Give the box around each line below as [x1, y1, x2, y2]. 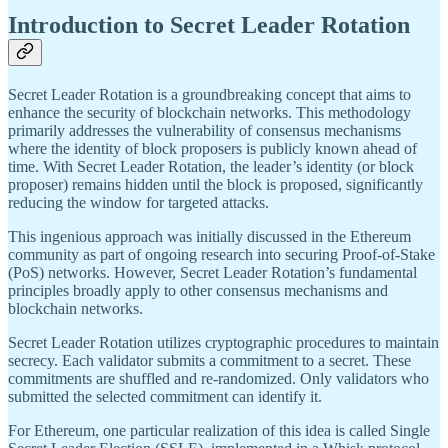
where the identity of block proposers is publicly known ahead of [8, 139, 417, 157]
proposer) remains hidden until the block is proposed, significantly [8, 175, 423, 193]
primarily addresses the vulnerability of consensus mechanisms [8, 121, 401, 139]
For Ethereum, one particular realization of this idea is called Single [8, 421, 430, 439]
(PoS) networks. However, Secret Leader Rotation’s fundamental [8, 263, 417, 281]
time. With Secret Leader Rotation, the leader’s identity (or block [8, 157, 414, 175]
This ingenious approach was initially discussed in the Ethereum [8, 227, 411, 245]
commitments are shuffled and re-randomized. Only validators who [8, 369, 429, 387]
